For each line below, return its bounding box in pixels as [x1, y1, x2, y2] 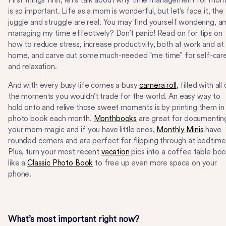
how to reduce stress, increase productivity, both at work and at [8, 40, 224, 49]
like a [8, 158, 27, 167]
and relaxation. [8, 62, 57, 71]
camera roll [139, 81, 177, 90]
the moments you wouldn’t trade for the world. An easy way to [8, 92, 221, 101]
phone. [8, 169, 33, 179]
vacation [101, 147, 130, 156]
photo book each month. [8, 114, 94, 123]
